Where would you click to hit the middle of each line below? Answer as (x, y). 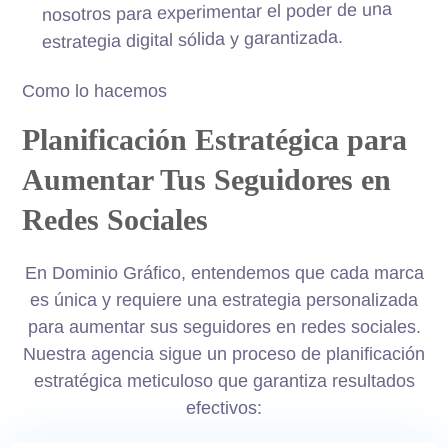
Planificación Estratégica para (215, 140)
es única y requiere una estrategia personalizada (224, 300)
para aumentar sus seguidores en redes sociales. (224, 327)
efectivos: (224, 408)
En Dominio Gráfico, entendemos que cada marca (224, 273)
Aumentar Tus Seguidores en (207, 180)
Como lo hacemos (95, 91)
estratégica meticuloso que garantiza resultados (224, 381)
